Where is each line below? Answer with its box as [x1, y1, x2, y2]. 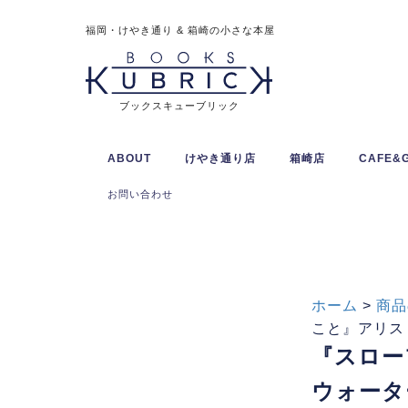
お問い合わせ [107, 189, 174, 199]
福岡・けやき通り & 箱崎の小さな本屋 [86, 25, 276, 36]
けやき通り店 [185, 152, 257, 165]
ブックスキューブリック [118, 99, 240, 111]
